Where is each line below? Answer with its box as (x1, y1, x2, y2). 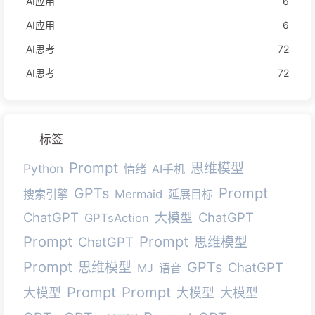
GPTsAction (84, 210, 149, 225)
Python (23, 160, 63, 176)
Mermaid (115, 186, 162, 201)
